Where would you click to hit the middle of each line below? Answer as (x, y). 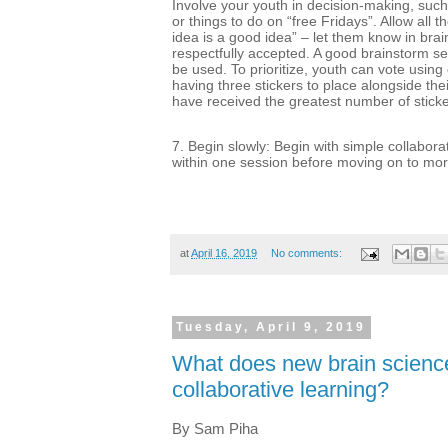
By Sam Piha (215, 428)
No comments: (307, 252)
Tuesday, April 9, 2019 (271, 327)
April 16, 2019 (224, 252)
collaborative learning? (280, 389)
